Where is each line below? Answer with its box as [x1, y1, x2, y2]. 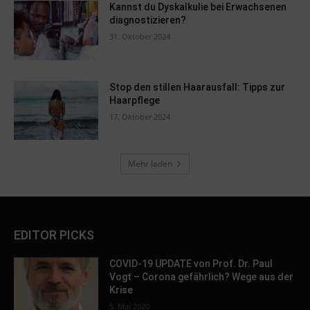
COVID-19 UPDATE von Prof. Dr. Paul [109, 258, 273, 270]
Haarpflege [109, 94, 161, 106]
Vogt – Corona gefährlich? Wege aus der [109, 271, 294, 283]
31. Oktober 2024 [109, 31, 171, 42]
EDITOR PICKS [14, 228, 94, 243]
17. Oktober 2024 [109, 111, 171, 122]
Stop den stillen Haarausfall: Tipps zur [109, 81, 286, 93]
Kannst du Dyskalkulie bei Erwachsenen [109, 1, 287, 13]
